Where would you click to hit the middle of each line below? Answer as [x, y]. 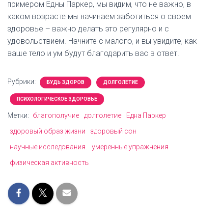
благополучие [56, 115]
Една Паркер [146, 115]
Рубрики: [22, 82]
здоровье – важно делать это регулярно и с [88, 29]
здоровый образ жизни [48, 131]
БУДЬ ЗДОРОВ [66, 82]
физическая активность [49, 163]
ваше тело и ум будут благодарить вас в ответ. [93, 53]
